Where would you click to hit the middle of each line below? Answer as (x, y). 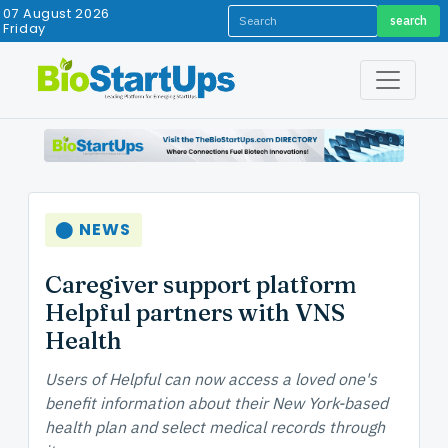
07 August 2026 (56, 13)
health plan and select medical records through (215, 427)
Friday (24, 28)
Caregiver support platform (201, 285)
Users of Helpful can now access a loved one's (211, 379)
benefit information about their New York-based (216, 403)
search (408, 20)
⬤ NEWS (93, 230)
